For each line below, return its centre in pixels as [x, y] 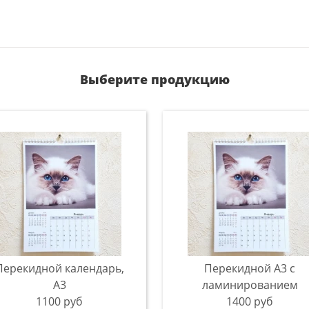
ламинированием [250, 285]
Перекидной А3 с [250, 268]
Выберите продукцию [154, 79]
